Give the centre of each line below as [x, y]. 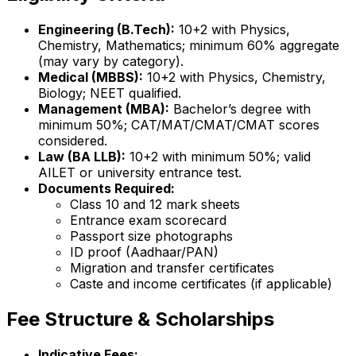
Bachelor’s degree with [240, 109]
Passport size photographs [151, 236]
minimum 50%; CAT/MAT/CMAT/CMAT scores [179, 125]
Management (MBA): [104, 109]
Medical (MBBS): [91, 77]
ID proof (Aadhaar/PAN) [144, 252]
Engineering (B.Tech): [106, 30]
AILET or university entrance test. [140, 173]
